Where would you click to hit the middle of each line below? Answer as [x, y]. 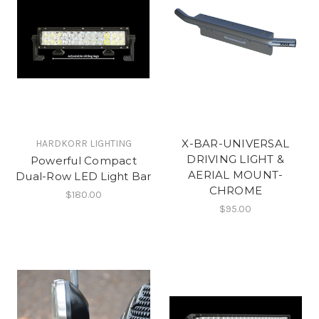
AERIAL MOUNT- [236, 175]
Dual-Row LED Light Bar [84, 177]
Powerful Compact [83, 161]
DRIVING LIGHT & [236, 159]
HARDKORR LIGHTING [83, 144]
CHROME [235, 191]
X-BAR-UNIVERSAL [236, 144]
